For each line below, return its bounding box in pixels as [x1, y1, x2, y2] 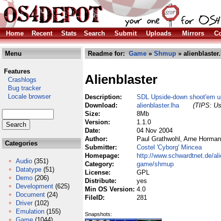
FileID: [85, 194, 107, 201]
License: [85, 169, 112, 176]
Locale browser [2, 93, 51, 100]
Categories [3, 140, 37, 147]
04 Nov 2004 [137, 127, 173, 134]
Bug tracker [2, 84, 41, 92]
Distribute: [85, 177, 118, 184]
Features [4, 68, 30, 75]
